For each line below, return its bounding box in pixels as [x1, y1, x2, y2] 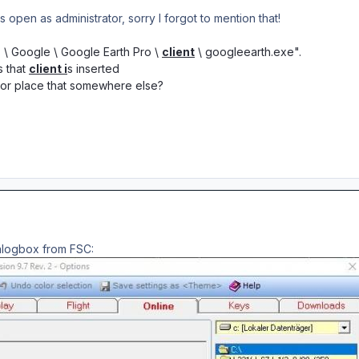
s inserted [67, 61, 119, 75]
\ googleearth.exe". [195, 44, 301, 58]
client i [29, 61, 67, 75]
